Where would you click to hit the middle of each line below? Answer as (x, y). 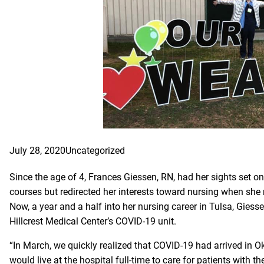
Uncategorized (95, 151)
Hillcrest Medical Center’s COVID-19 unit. (93, 222)
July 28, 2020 (37, 151)
